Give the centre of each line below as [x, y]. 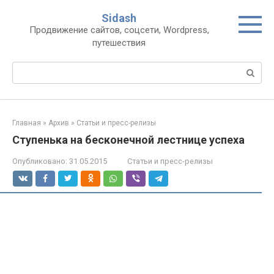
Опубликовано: [40, 161]
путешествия [119, 43]
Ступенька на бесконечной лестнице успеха [128, 140]
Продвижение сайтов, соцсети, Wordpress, [119, 30]
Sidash [119, 18]
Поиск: [27, 68]
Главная [27, 123]
